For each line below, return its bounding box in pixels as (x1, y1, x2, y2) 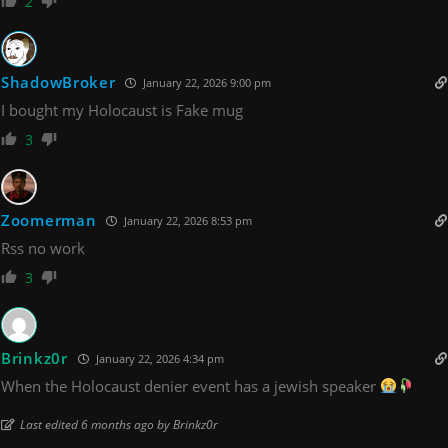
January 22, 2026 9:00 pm (140, 74, 272, 90)
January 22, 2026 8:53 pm (121, 212, 253, 228)
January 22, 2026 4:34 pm (92, 350, 224, 366)
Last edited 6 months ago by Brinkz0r (20, 415, 218, 433)
